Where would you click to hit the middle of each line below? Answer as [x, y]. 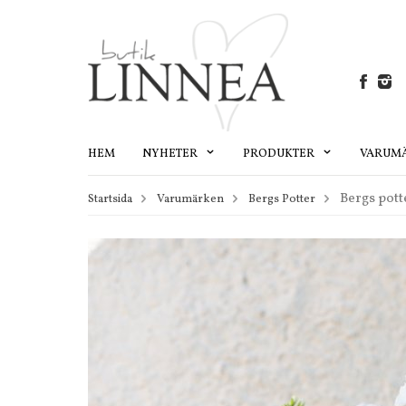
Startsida [110, 199]
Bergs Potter [282, 199]
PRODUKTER [280, 154]
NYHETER [171, 154]
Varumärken [190, 199]
